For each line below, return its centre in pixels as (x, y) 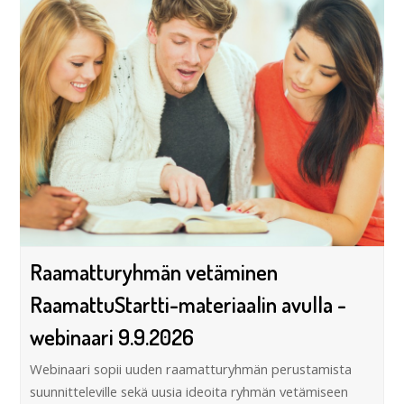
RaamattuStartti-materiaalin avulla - (188, 304)
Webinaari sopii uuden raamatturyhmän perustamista (191, 368)
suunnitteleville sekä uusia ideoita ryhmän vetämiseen (189, 391)
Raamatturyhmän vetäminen (154, 271)
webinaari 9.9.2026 (112, 336)
